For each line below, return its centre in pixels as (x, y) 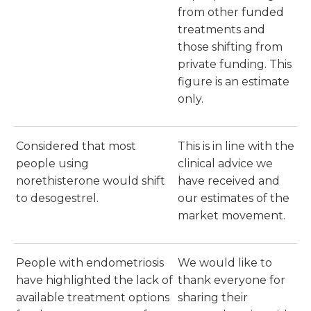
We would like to (225, 263)
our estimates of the (234, 199)
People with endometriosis (90, 263)
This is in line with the (236, 146)
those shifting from (230, 47)
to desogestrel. (57, 199)
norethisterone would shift (91, 181)
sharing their (213, 298)
